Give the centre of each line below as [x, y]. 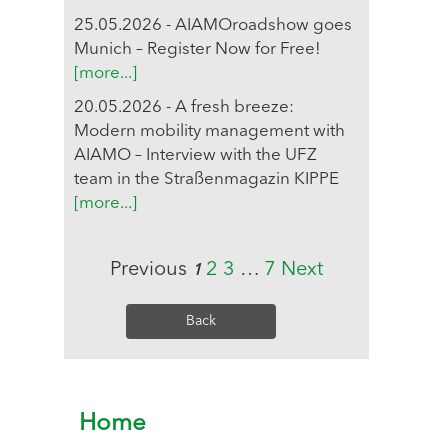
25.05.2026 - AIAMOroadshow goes [213, 25]
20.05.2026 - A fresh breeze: [184, 107]
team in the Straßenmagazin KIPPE [206, 179]
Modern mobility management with [209, 131]
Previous [148, 269]
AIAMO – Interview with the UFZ [195, 155]
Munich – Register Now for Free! [197, 49]
